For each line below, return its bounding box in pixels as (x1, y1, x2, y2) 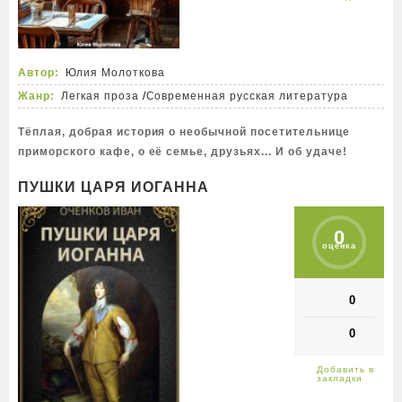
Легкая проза (60, 90, 139, 102)
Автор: (18, 66, 59, 79)
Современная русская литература (145, 90, 348, 102)
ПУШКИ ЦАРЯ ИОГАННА (18, 179, 209, 195)
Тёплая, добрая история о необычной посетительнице (18, 126, 350, 138)
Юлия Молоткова (65, 66, 165, 79)
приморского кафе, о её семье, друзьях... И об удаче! (18, 145, 347, 158)
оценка (322, 241, 356, 250)
